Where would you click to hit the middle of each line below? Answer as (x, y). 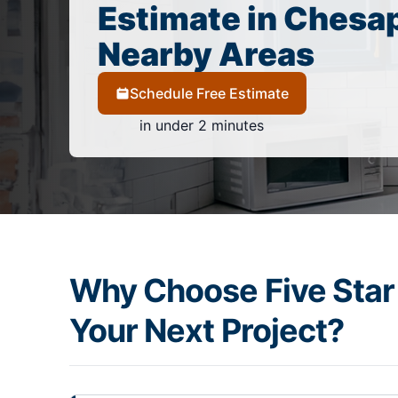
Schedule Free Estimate (209, 94)
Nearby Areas (206, 55)
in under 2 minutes (202, 126)
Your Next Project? (207, 331)
